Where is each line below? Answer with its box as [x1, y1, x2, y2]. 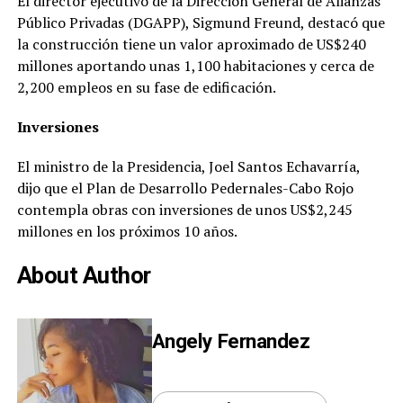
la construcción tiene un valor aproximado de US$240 [16, 34, 366, 55]
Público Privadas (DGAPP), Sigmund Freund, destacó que [16, 13, 385, 33]
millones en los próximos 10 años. [16, 221, 237, 242]
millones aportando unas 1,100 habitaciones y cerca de [16, 56, 374, 76]
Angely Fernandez [151, 329, 310, 354]
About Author [16, 262, 151, 290]
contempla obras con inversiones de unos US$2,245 [16, 200, 353, 220]
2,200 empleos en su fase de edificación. [16, 77, 276, 98]
